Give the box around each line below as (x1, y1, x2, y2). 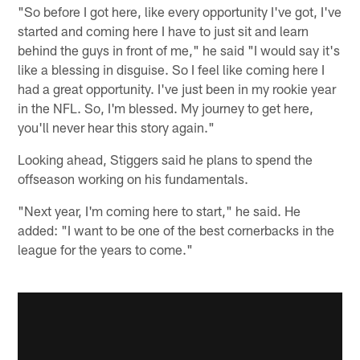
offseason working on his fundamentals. (18, 170, 249, 187)
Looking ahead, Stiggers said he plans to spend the (18, 151, 313, 168)
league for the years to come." (18, 241, 194, 258)
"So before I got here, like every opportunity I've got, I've (18, 3, 342, 20)
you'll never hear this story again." (18, 119, 215, 136)
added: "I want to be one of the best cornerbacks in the (18, 222, 335, 239)
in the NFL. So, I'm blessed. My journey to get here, (18, 100, 314, 117)
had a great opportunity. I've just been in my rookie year (18, 80, 337, 97)
